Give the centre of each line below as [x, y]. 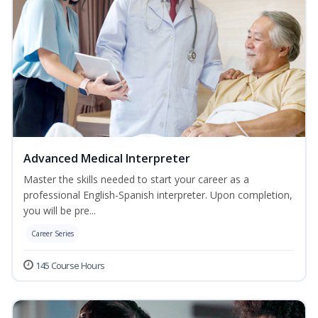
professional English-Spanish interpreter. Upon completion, [158, 195]
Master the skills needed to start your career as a [136, 180]
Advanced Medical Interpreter [107, 159]
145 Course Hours [70, 266]
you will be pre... [60, 211]
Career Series [53, 234]
